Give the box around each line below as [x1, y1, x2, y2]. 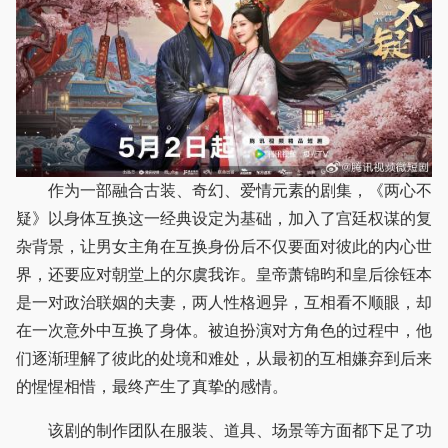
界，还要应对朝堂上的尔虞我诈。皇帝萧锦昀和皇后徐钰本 [16, 265, 432, 283]
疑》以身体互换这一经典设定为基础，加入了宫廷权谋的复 [16, 209, 432, 227]
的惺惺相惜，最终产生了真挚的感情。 [16, 377, 288, 395]
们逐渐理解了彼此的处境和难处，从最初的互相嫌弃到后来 [16, 349, 432, 367]
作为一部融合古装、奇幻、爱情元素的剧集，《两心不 [16, 181, 432, 199]
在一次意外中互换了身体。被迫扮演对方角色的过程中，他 [16, 321, 432, 339]
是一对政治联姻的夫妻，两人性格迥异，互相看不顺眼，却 [16, 293, 432, 311]
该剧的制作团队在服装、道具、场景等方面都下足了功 [16, 421, 432, 439]
